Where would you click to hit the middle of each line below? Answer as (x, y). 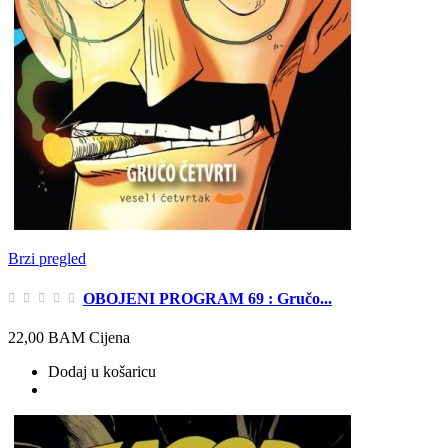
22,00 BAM (46, 337)
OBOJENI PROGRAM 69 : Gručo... (207, 298)
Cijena (109, 337)
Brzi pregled (47, 259)
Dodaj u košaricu (102, 371)
